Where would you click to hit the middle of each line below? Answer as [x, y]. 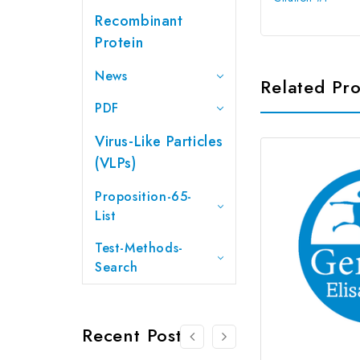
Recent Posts [136, 335]
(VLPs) [116, 163]
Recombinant [139, 20]
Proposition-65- [143, 196]
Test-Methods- [139, 247]
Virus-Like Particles [159, 141]
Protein [119, 42]
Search [117, 267]
